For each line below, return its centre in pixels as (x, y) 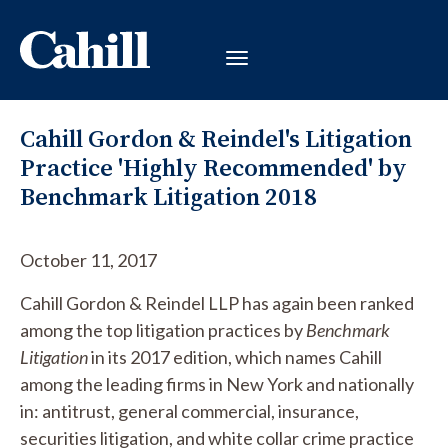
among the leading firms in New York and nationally (217, 384)
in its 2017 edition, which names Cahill (235, 357)
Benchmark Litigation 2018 (168, 196)
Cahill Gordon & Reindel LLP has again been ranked (217, 303)
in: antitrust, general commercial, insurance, (189, 411)
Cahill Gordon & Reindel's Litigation (216, 138)
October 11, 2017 (88, 260)
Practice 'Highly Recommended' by (213, 167)
